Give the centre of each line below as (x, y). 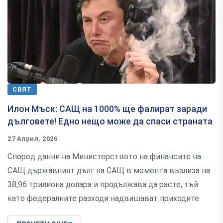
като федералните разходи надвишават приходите (103, 199)
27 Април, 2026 (33, 139)
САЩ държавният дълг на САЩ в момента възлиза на (109, 171)
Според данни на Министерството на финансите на (104, 157)
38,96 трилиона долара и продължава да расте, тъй (103, 185)
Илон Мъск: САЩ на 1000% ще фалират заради (107, 109)
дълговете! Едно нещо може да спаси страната (110, 121)
